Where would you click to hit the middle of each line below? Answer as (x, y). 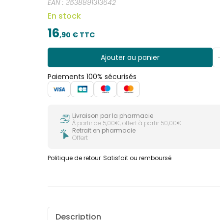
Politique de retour (74, 158)
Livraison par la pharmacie (113, 115)
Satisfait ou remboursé (137, 158)
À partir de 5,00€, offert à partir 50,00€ (127, 123)
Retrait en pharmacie (104, 130)
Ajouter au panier (130, 57)
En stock (65, 16)
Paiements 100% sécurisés (92, 76)
